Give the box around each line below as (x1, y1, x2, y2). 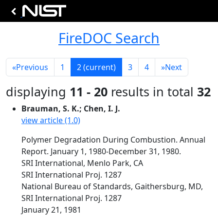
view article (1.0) (21, 115, 80, 126)
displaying (6, 83, 70, 100)
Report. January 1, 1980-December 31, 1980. (21, 146, 181, 157)
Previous (16, 62, 48, 73)
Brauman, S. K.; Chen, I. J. (21, 103, 120, 114)
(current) (83, 62, 116, 73)
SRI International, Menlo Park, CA (21, 158, 143, 168)
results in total (108, 83, 197, 100)
